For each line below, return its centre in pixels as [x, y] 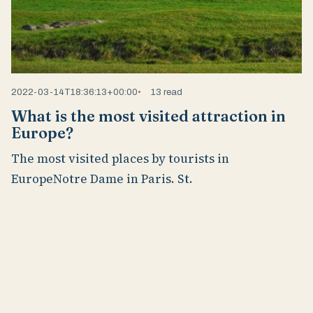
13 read [167, 92]
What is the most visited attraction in [148, 117]
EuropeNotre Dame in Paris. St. [102, 179]
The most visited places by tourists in [120, 158]
